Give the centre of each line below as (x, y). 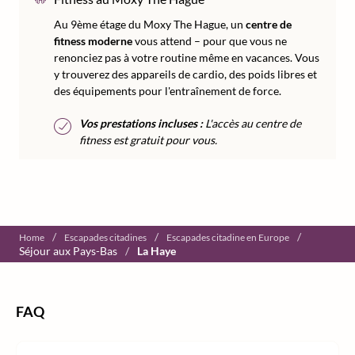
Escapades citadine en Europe (228, 237)
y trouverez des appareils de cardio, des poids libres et (185, 74)
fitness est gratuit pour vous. (148, 140)
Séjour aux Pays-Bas (68, 251)
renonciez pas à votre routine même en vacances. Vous (187, 57)
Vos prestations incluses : (141, 123)
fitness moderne (93, 41)
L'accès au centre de (252, 123)
